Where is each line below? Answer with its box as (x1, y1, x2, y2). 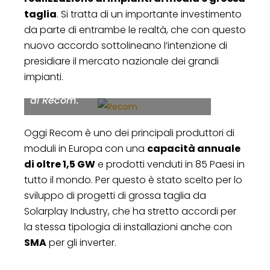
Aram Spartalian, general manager (30, 77, 202, 92)
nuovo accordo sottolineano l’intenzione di (24, 38, 227, 52)
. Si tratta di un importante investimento (57, 7, 242, 21)
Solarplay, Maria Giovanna (30, 14, 159, 29)
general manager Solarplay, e (30, 61, 177, 76)
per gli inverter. (46, 235, 116, 250)
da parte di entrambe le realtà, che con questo (24, 22, 246, 37)
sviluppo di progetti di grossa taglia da (24, 188, 206, 202)
